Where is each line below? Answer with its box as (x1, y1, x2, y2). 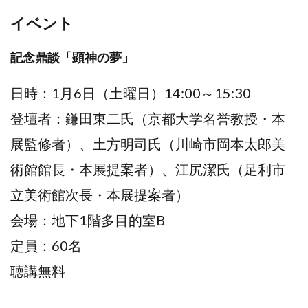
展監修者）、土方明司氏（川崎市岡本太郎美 (10, 135, 285, 152)
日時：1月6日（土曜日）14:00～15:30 (10, 84, 251, 101)
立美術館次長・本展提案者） (10, 186, 189, 203)
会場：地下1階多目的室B (10, 211, 165, 228)
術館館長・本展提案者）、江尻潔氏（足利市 (10, 160, 285, 177)
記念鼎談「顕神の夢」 (10, 49, 134, 65)
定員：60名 (10, 236, 82, 254)
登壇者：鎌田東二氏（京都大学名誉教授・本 (10, 109, 285, 126)
